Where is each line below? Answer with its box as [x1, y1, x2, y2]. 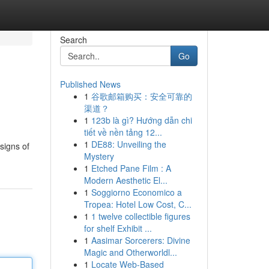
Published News [59, 78, 121, 90]
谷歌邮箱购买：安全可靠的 [91, 90, 192, 102]
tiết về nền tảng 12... [83, 126, 162, 138]
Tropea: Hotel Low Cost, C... [83, 198, 192, 210]
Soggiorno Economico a [91, 186, 182, 198]
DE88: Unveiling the [91, 138, 166, 150]
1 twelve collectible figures [91, 210, 190, 222]
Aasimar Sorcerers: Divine [91, 234, 190, 246]
